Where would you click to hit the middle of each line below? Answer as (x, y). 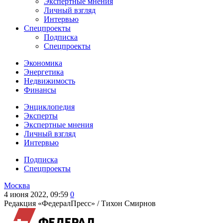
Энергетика (44, 72)
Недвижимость (50, 81)
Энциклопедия (49, 107)
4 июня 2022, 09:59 (36, 194)
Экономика (43, 63)
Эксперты (41, 116)
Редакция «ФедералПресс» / (53, 203)
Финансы (40, 90)
